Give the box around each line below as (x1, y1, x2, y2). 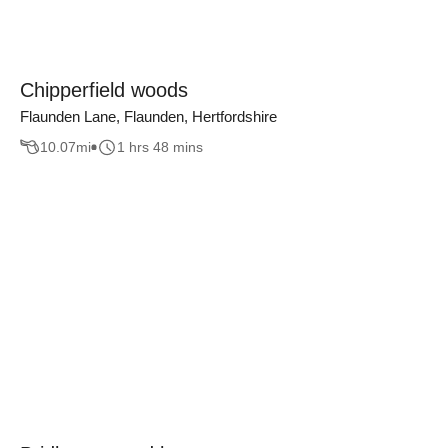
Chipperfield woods (20, 78, 188, 101)
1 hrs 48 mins (117, 139, 203, 156)
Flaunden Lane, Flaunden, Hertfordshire (20, 107, 277, 125)
